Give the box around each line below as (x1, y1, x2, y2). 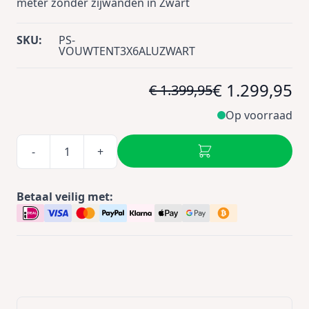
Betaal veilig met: (17, 189, 113, 204)
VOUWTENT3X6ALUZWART (59, 43, 195, 59)
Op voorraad (226, 108, 292, 123)
